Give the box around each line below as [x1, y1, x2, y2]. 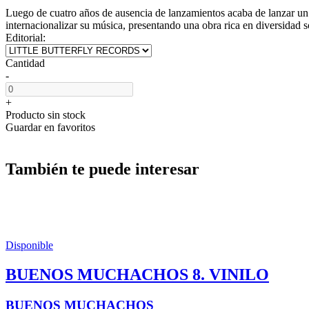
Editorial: [6, 31, 46, 43]
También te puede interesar [6, 159, 199, 178]
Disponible [6, 239, 53, 251]
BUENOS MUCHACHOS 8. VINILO [6, 265, 269, 283]
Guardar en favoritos [6, 121, 95, 133]
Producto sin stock [6, 108, 86, 121]
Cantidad [6, 57, 45, 69]
